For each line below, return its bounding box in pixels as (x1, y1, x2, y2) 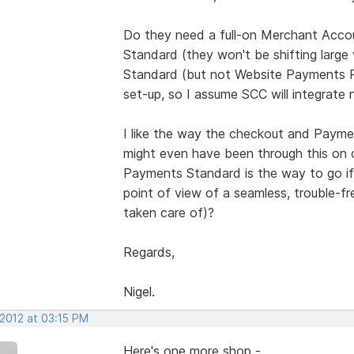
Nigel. (122, 283, 155, 299)
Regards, (122, 243, 175, 260)
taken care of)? (122, 204, 214, 220)
